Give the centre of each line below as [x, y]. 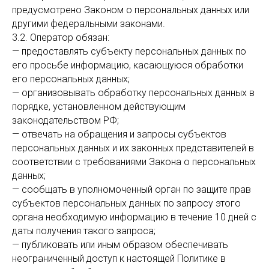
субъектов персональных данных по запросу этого [126, 203]
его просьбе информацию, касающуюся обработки [128, 65]
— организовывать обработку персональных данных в [133, 93]
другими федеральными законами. [89, 24]
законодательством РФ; [65, 120]
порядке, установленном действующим [99, 107]
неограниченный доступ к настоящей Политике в [119, 258]
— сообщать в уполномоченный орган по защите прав [131, 189]
